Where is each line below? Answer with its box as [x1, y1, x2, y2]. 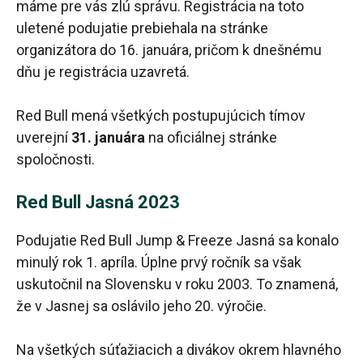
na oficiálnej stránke [148, 129, 277, 147]
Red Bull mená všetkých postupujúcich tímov [16, 107, 305, 125]
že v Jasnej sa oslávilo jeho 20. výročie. [16, 297, 267, 315]
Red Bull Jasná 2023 [16, 192, 180, 213]
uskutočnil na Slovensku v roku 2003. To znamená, [16, 275, 338, 293]
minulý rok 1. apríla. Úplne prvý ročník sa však [16, 254, 301, 271]
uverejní [16, 129, 68, 147]
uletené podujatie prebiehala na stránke [16, 19, 268, 37]
